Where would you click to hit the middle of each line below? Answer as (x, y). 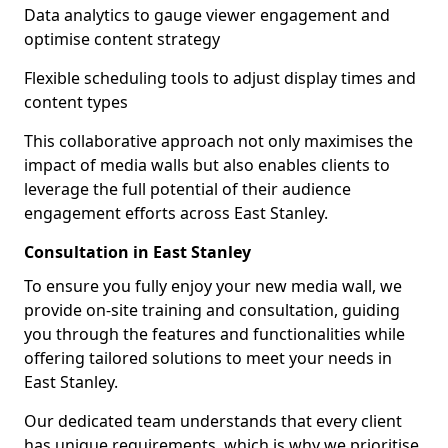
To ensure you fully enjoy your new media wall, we (213, 286)
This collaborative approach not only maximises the (218, 141)
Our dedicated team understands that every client (213, 421)
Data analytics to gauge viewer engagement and (207, 15)
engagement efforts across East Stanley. (176, 213)
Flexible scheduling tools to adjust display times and (220, 78)
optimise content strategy (122, 39)
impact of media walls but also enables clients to (207, 165)
